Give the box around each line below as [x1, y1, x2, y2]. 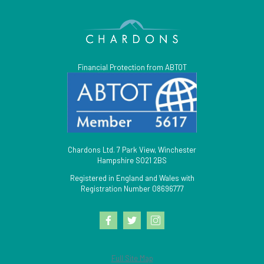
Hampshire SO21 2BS [97, 156, 167, 166]
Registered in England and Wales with [70, 173, 194, 183]
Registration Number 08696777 [80, 184, 184, 194]
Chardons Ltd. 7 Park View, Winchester [68, 145, 196, 155]
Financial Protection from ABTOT [77, 62, 187, 72]
